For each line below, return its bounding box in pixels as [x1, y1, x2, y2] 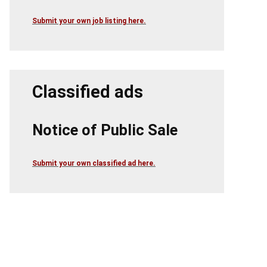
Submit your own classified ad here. [32, 159, 156, 167]
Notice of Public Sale [32, 120, 178, 139]
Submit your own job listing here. [32, 16, 146, 25]
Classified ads [32, 81, 143, 102]
